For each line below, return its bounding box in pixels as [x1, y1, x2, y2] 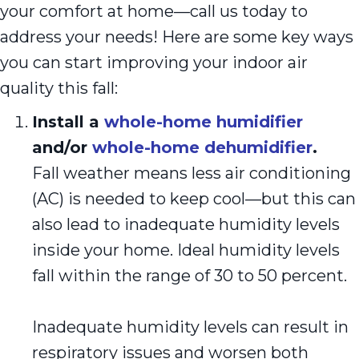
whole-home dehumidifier [87, 137, 313, 157]
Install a [32, 111, 104, 131]
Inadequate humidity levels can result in [32, 317, 349, 337]
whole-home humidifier [104, 111, 303, 131]
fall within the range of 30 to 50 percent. [32, 265, 347, 285]
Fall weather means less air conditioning [32, 163, 351, 183]
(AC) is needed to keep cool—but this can [32, 188, 356, 208]
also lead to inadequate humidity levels [32, 214, 340, 234]
